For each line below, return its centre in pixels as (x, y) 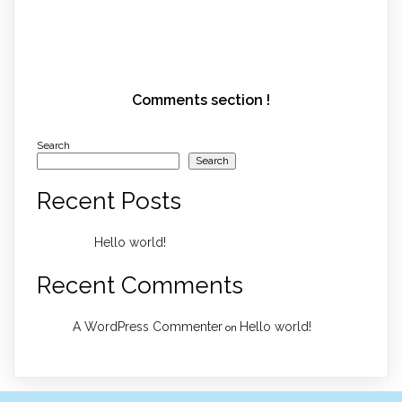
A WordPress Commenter (148, 327)
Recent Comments (140, 285)
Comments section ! (201, 100)
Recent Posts (109, 201)
